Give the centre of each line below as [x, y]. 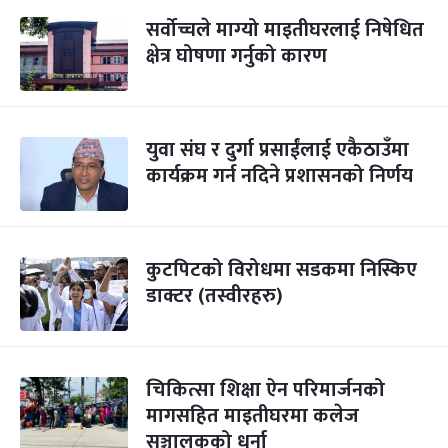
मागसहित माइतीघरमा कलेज [252, 416]
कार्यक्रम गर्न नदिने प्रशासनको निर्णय [279, 176]
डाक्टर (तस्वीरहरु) [214, 296]
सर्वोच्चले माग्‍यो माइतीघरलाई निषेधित [285, 30]
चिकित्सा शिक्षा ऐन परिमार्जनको [265, 390]
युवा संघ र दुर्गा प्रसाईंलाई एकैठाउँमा [277, 150]
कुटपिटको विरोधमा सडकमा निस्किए [281, 270]
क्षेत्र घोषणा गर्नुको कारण [236, 56]
